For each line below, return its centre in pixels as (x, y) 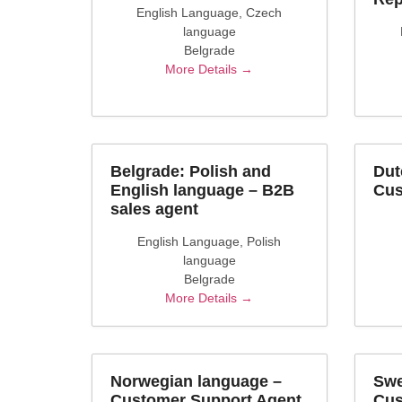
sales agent (154, 209)
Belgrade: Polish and (191, 171)
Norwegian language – (196, 381)
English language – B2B (202, 190)
